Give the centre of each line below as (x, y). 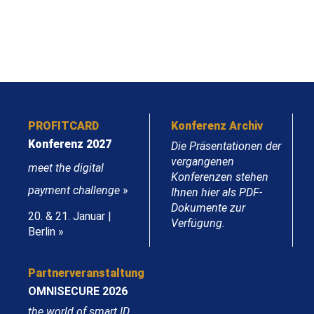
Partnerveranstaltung (86, 273)
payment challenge (74, 191)
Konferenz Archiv (217, 126)
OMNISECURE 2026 (78, 292)
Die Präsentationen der (226, 146)
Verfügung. (198, 224)
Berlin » (46, 232)
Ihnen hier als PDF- (217, 193)
